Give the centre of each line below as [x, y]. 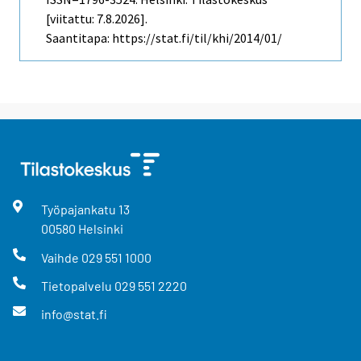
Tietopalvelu [77, 285]
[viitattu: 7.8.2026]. [97, 19]
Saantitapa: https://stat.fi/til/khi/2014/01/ [164, 38]
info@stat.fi [74, 313]
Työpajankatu [79, 210]
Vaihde [61, 257]
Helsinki [100, 229]
